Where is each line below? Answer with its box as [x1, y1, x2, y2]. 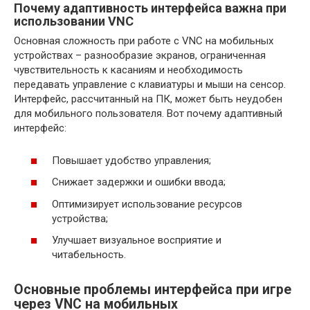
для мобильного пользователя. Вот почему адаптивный [14, 107, 282, 120]
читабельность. [52, 248, 126, 262]
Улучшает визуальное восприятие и [52, 234, 221, 247]
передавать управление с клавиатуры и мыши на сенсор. [14, 78, 286, 91]
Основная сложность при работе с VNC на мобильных [14, 35, 273, 48]
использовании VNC [14, 14, 134, 29]
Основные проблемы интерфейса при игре [14, 282, 291, 298]
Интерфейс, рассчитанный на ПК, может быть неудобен [14, 93, 282, 106]
